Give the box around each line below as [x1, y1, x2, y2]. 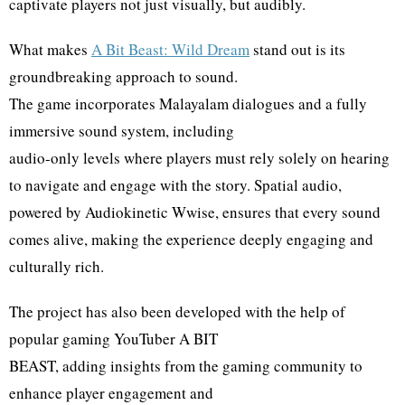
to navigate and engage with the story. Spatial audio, [9, 174, 342, 195]
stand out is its [250, 38, 345, 60]
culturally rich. [9, 255, 104, 277]
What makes [9, 38, 91, 60]
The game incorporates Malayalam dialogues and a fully [9, 92, 367, 114]
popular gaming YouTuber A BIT [9, 327, 218, 349]
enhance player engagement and [9, 381, 213, 403]
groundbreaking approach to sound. [9, 65, 238, 87]
